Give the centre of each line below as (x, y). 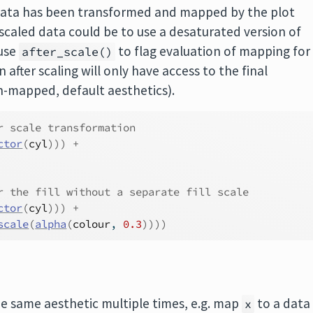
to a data (283, 303)
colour (92, 224)
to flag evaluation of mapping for (213, 51)
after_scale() (67, 52)
